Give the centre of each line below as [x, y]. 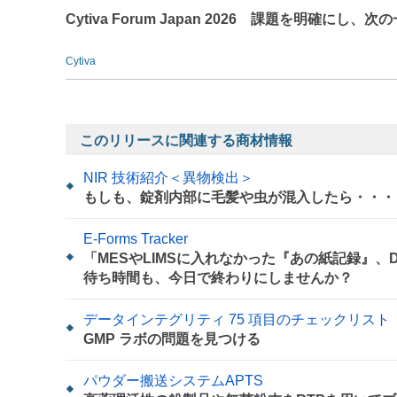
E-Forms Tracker [136, 238]
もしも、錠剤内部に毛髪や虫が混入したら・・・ [239, 197]
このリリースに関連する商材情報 [186, 140]
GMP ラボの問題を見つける [172, 339]
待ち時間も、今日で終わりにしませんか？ [218, 277]
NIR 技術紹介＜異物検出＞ [168, 177]
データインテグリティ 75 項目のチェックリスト [237, 319]
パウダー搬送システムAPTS [173, 380]
